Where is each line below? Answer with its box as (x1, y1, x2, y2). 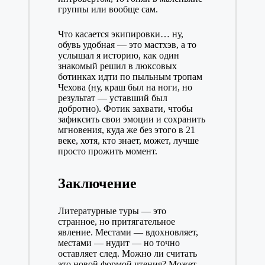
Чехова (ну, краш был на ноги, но (57, 82, 192, 93)
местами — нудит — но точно (57, 238, 180, 248)
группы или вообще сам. (57, 4, 158, 15)
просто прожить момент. (57, 146, 157, 157)
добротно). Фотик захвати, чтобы (57, 104, 193, 114)
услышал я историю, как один (57, 50, 179, 61)
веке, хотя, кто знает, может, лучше (57, 135, 199, 146)
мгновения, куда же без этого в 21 (57, 125, 195, 135)
